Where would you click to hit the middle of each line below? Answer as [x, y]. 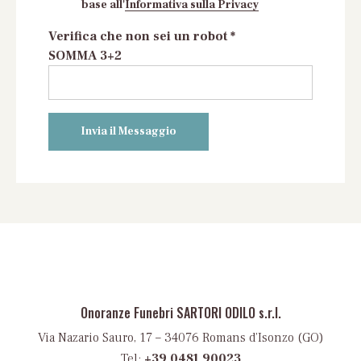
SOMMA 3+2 [85, 55]
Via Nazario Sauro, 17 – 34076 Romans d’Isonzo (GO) [180, 337]
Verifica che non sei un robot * [142, 36]
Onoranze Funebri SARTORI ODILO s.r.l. [180, 312]
